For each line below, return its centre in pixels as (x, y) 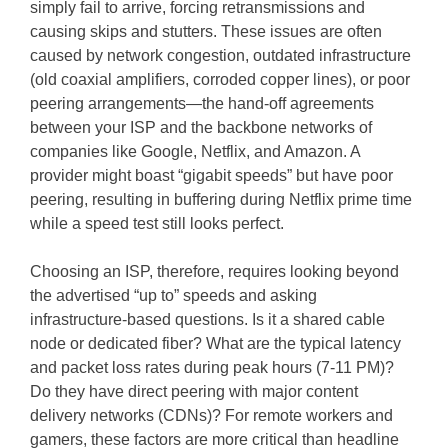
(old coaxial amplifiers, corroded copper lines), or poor (220, 79)
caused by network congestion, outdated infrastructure (221, 55)
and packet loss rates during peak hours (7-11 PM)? (212, 367)
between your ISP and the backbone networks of (201, 127)
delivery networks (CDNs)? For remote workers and (212, 415)
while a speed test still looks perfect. (157, 223)
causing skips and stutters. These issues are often (206, 31)
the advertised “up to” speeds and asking (174, 295)
